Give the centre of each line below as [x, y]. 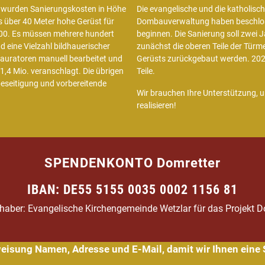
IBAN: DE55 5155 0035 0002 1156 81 [132, 190]
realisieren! [156, 105]
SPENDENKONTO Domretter [132, 163]
